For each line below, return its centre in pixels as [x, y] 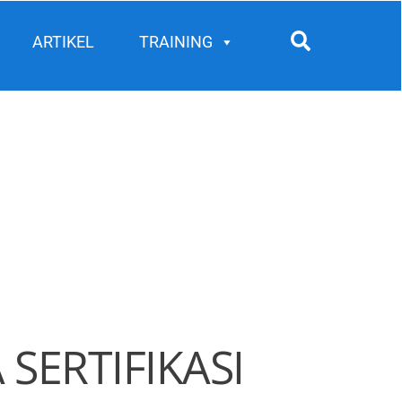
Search [340, 40]
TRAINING [175, 42]
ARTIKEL [63, 42]
